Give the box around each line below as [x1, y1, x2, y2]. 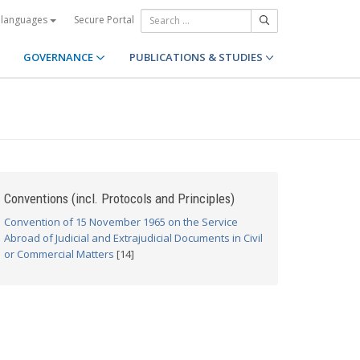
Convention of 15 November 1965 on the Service [4, 215, 238, 229]
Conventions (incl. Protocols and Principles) [4, 190, 235, 207]
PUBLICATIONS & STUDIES [129, 50, 265, 64]
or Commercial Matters [4, 247, 114, 261]
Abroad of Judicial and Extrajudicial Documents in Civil [4, 231, 263, 245]
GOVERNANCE [23, 50, 96, 64]
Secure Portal [74, 12, 134, 27]
